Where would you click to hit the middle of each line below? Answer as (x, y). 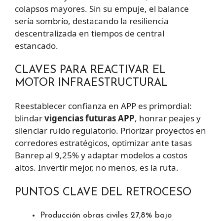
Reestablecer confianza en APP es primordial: (103, 106)
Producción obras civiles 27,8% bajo (106, 215)
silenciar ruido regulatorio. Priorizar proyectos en (110, 131)
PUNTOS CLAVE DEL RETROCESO (103, 192)
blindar (30, 118)
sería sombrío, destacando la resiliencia (92, 21)
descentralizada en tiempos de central (90, 33)
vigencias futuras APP (90, 118)
